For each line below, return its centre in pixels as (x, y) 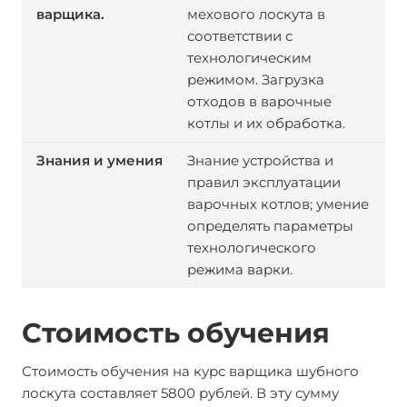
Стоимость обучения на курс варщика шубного (190, 371)
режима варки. (239, 269)
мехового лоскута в (256, 14)
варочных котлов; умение (278, 204)
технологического (251, 248)
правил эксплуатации (263, 182)
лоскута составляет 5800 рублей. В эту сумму (180, 393)
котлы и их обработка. (266, 123)
